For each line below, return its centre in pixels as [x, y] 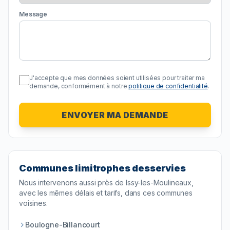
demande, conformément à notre [78, 86]
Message [33, 14]
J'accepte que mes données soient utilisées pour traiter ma [117, 78]
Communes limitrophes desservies [102, 168]
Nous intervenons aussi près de [73, 183]
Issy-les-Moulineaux [159, 183]
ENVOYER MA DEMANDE [115, 115]
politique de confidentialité [168, 86]
